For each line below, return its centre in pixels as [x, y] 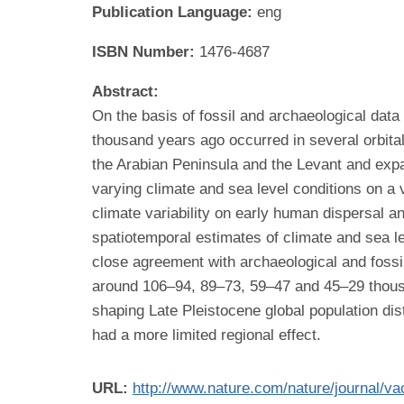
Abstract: [125, 91]
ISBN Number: [146, 51]
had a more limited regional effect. [207, 335]
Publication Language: [174, 12]
